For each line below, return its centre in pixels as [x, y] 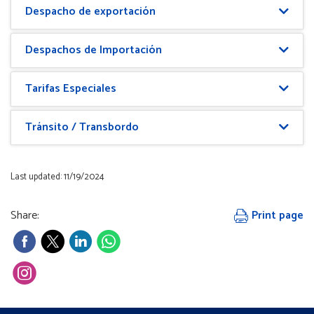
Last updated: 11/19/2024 [57, 177]
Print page [276, 216]
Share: [25, 216]
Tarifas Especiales [71, 89]
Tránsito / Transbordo [82, 127]
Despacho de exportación [90, 12]
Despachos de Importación [94, 50]
